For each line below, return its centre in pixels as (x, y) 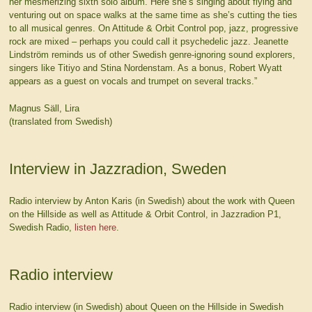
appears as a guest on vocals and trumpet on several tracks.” (133, 81)
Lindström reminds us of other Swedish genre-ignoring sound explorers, (152, 55)
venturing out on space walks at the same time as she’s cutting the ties (153, 15)
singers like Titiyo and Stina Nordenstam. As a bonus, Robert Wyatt (145, 68)
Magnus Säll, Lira (44, 108)
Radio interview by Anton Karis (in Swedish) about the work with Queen (151, 201)
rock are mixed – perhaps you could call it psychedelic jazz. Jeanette (148, 42)
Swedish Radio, (41, 227)
